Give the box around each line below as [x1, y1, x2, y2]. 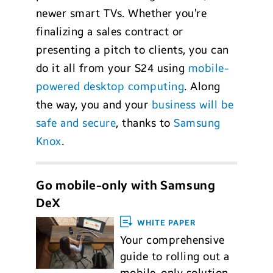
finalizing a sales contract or [35, 24, 183, 38]
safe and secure [35, 116, 116, 130]
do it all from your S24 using [35, 61, 188, 75]
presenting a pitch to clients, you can [35, 43, 229, 57]
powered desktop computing [35, 79, 185, 93]
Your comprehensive [119, 233, 225, 247]
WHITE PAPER [136, 218, 196, 228]
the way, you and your [35, 97, 152, 112]
